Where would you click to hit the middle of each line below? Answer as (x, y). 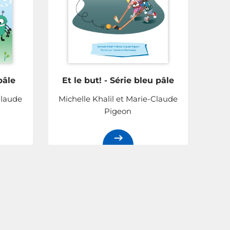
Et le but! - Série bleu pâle (118, 81)
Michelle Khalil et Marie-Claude (118, 99)
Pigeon (118, 111)
